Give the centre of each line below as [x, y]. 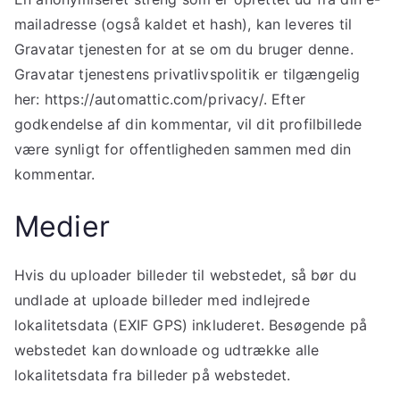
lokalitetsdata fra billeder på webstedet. [153, 375]
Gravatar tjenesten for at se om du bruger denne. [184, 49]
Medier [62, 226]
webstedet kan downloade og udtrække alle [167, 350]
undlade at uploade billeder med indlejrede [162, 300]
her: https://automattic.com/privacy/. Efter [160, 99]
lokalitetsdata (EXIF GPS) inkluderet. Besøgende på [191, 325]
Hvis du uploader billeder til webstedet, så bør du [186, 275]
